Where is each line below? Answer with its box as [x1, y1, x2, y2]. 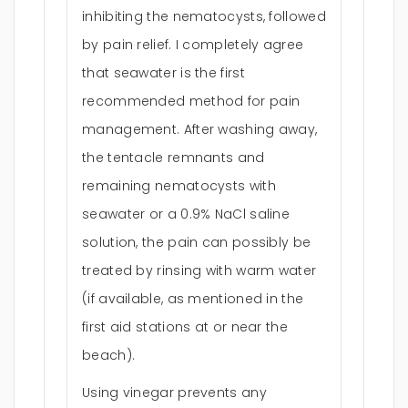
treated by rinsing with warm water [82, 261, 317, 280]
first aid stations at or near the [82, 318, 288, 336]
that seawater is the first [82, 64, 245, 82]
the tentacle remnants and [82, 148, 265, 167]
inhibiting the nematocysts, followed [82, 7, 326, 25]
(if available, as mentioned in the [82, 290, 304, 308]
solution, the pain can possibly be [82, 233, 311, 251]
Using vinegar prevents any [82, 383, 267, 402]
